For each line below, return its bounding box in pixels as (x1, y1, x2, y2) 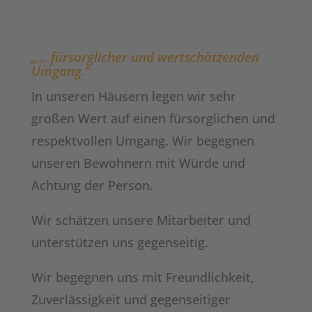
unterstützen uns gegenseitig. (31, 234, 208, 251)
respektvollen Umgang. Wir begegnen (31, 132, 254, 149)
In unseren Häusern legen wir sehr (31, 88, 236, 104)
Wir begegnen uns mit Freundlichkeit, (31, 269, 254, 286)
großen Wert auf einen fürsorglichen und (31, 110, 275, 127)
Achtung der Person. (31, 177, 153, 194)
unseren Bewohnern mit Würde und (31, 155, 245, 171)
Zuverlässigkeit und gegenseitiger (31, 291, 231, 308)
